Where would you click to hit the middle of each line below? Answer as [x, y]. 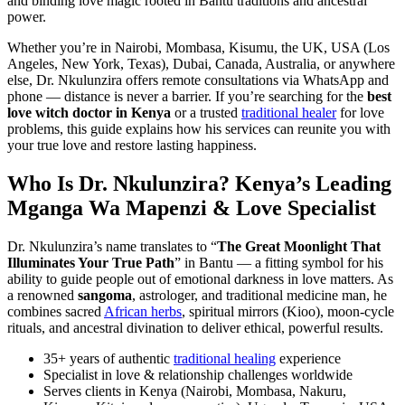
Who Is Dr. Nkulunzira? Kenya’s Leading [199, 184]
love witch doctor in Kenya [89, 113]
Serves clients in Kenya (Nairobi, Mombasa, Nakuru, [195, 391]
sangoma [105, 296]
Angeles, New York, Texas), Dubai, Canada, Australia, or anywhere [201, 64]
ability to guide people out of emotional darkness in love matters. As [200, 279]
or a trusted [206, 113]
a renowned [42, 296]
